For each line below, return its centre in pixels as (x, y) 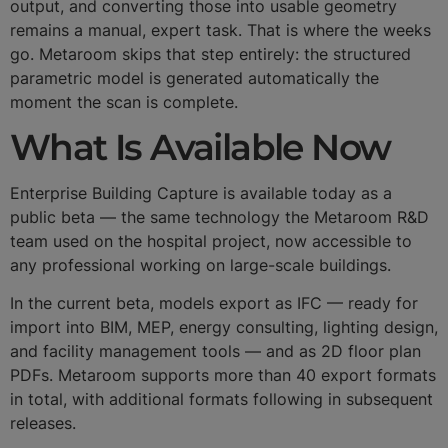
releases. (43, 423)
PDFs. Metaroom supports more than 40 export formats (223, 375)
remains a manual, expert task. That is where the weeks (220, 30)
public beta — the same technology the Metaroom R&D (219, 216)
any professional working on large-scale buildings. (200, 264)
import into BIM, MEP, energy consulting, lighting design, (224, 327)
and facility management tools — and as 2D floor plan (215, 351)
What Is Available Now (200, 146)
